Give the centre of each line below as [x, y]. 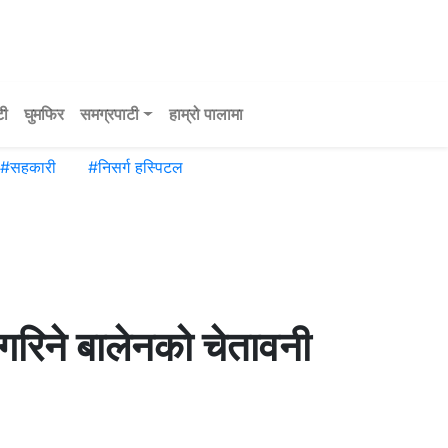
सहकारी [33, 167]
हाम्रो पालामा [205, 114]
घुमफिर [44, 114]
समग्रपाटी [109, 114]
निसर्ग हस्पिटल [140, 167]
